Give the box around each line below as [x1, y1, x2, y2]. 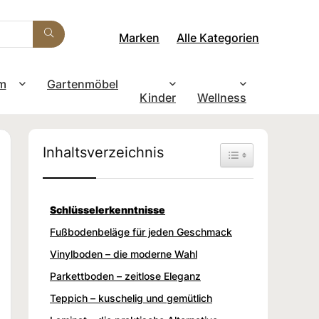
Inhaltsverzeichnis [43, 142, 164, 161]
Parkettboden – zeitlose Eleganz [50, 269, 201, 282]
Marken [119, 30, 159, 45]
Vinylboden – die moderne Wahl [50, 247, 197, 260]
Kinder [140, 90, 176, 105]
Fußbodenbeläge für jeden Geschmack [50, 225, 232, 238]
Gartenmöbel [47, 76, 118, 91]
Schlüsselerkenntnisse [50, 203, 165, 216]
